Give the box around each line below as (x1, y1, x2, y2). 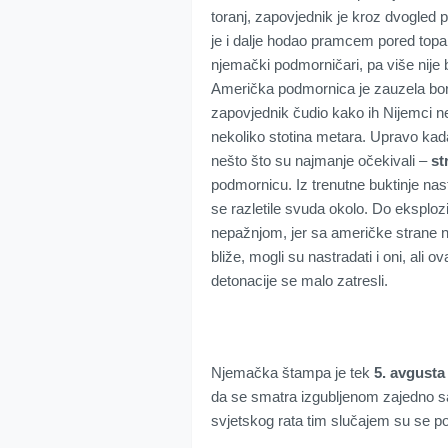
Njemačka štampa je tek (211, 364, 374, 382)
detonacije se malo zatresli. (211, 272, 388, 290)
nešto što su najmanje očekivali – (211, 152, 427, 170)
